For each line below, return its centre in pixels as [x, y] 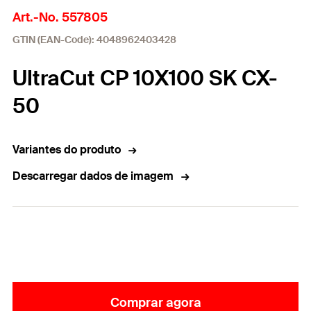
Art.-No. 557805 [60, 17]
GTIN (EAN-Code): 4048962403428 [94, 40]
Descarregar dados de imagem [93, 176]
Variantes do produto [67, 150]
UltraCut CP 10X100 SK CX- [145, 78]
